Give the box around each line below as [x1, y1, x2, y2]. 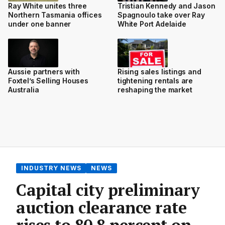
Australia [8, 85, 39, 94]
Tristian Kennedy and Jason [118, 2, 215, 11]
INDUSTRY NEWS [21, 164, 81, 172]
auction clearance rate [16, 196, 187, 218]
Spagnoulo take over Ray [118, 11, 205, 20]
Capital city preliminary [16, 179, 200, 200]
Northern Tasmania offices [8, 11, 102, 20]
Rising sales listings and [118, 67, 201, 76]
